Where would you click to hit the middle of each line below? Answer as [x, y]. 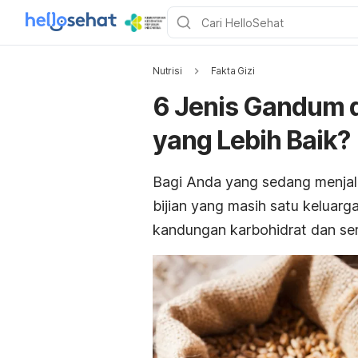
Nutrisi [167, 71]
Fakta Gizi [233, 71]
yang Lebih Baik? [251, 140]
